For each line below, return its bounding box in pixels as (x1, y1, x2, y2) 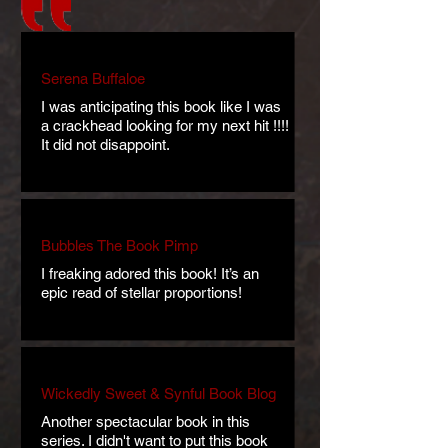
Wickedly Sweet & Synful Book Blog (41, 385, 276, 402)
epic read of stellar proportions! (41, 284, 242, 301)
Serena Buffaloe (41, 70, 145, 87)
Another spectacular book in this (41, 413, 250, 430)
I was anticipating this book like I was (41, 98, 281, 115)
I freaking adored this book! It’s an (41, 265, 259, 282)
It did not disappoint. (41, 136, 170, 153)
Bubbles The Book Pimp (41, 237, 198, 254)
